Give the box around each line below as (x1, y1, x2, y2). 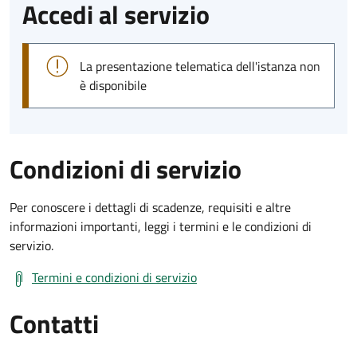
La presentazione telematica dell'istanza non (80, 57, 320, 76)
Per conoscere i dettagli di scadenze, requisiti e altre (10, 198, 291, 218)
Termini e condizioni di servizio (32, 268, 197, 288)
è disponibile (80, 76, 147, 96)
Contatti (10, 304, 99, 343)
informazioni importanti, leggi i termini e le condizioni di (10, 217, 312, 237)
